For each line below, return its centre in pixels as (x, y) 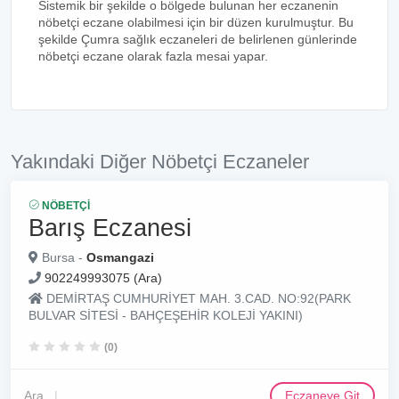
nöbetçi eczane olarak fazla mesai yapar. (153, 56)
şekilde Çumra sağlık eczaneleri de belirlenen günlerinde (198, 39)
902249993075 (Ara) (103, 278)
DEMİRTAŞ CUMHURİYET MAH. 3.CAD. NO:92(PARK (197, 298)
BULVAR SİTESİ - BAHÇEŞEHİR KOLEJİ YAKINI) (166, 315)
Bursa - (62, 257)
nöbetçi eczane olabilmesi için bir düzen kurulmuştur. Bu (196, 22)
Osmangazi (120, 257)
